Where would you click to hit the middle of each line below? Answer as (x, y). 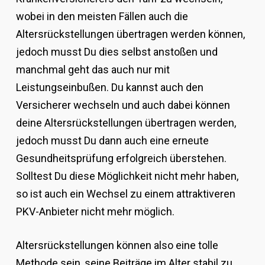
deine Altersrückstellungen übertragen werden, (126, 123)
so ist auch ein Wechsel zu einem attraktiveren (125, 194)
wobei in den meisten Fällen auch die (102, 17)
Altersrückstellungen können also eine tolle (117, 245)
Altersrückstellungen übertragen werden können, (130, 34)
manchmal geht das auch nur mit (93, 70)
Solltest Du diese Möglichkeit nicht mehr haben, (127, 176)
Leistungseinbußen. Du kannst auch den (109, 88)
